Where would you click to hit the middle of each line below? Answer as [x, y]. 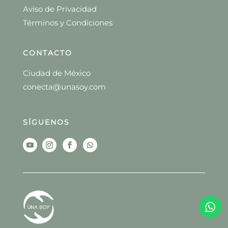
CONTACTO [47, 53]
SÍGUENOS [46, 122]
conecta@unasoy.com [64, 87]
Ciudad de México [56, 73]
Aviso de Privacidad [60, 9]
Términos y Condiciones [67, 23]
